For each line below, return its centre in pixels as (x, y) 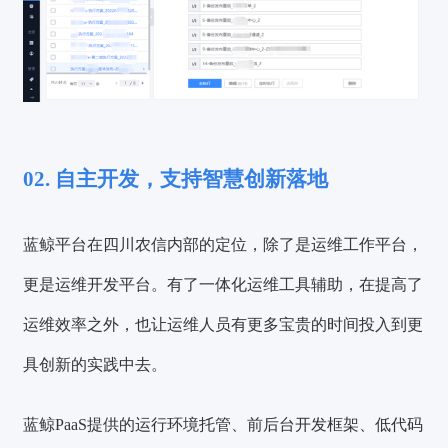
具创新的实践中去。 (95, 365)
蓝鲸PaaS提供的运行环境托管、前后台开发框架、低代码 (223, 424)
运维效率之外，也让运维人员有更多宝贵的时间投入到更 (223, 325)
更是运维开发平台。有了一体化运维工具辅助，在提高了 (223, 285)
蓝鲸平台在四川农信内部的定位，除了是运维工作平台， (223, 245)
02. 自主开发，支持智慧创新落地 (176, 179)
